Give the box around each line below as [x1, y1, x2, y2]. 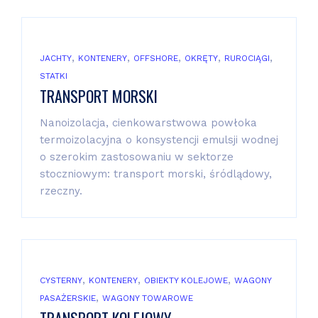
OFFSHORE [133, 53, 178, 63]
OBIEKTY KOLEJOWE [144, 275, 228, 285]
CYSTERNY [40, 275, 82, 285]
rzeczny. [40, 184, 86, 197]
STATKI [40, 70, 67, 81]
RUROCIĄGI [224, 53, 270, 63]
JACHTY [40, 53, 72, 63]
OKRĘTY [185, 53, 218, 63]
